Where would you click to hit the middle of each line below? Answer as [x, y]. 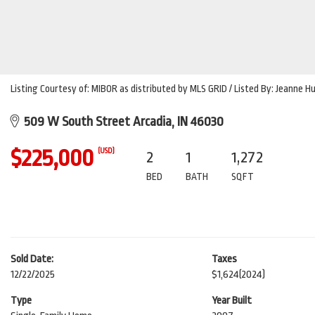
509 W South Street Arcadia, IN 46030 [121, 122]
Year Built [231, 301]
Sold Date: [32, 259]
